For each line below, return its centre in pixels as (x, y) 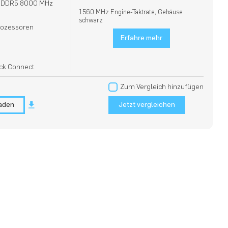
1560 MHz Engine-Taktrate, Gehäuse (131, 12)
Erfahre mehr (141, 38)
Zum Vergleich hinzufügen (162, 87)
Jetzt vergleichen (147, 105)
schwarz (91, 20)
